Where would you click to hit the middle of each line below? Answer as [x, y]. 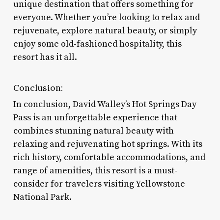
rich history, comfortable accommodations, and [109, 157]
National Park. [42, 197]
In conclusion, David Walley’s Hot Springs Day [105, 104]
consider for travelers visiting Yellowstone [99, 184]
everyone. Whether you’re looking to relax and [106, 17]
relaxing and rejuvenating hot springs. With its [108, 144]
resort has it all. [45, 57]
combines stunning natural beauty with [93, 131]
